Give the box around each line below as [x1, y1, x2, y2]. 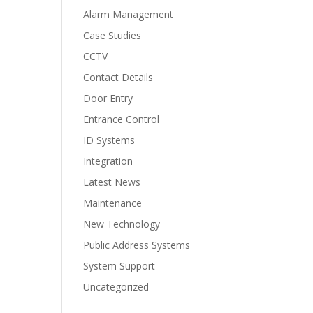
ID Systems [83, 133, 136, 147]
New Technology [83, 217, 161, 231]
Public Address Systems [83, 238, 191, 252]
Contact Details [83, 71, 154, 84]
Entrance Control [83, 112, 160, 126]
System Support [83, 259, 156, 272]
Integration [83, 154, 133, 168]
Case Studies [83, 29, 142, 42]
